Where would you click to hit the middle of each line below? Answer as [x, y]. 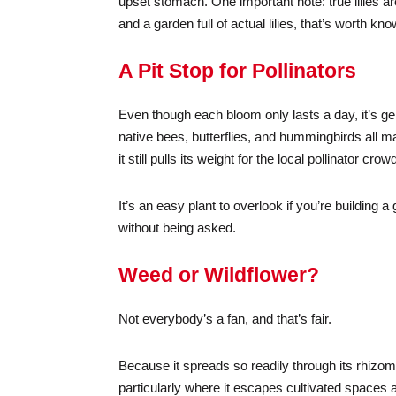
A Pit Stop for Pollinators [238, 71]
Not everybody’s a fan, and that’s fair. [225, 319]
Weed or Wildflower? [219, 275]
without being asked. [178, 228]
